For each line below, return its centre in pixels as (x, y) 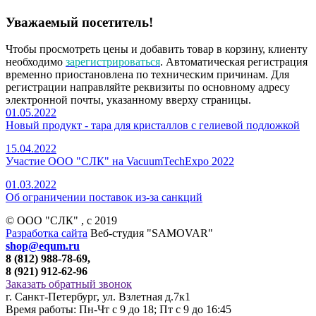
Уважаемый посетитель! (79, 22)
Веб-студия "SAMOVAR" (150, 233)
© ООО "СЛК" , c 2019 (61, 221)
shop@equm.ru (43, 246)
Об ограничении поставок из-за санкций (104, 197)
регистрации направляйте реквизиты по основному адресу (148, 87)
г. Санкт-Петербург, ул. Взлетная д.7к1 (98, 297)
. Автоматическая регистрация (234, 62)
